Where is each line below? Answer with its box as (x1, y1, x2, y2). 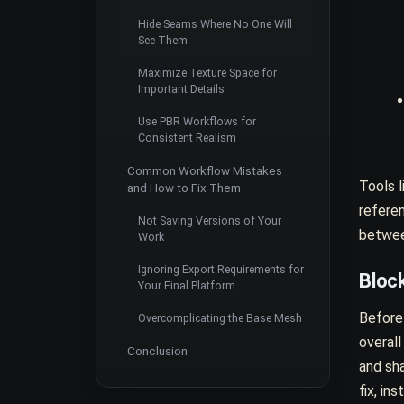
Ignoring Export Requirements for (138, 262, 304, 276)
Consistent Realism (138, 130, 236, 144)
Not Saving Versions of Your (138, 213, 281, 227)
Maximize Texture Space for (138, 65, 277, 79)
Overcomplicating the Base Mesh (138, 310, 302, 325)
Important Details (138, 81, 225, 96)
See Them (138, 32, 188, 47)
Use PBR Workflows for (138, 114, 256, 128)
